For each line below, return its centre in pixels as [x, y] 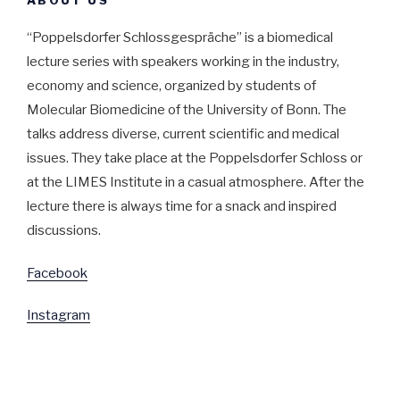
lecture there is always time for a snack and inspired [182, 206]
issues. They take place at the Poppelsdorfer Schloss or [195, 158]
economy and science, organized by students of [171, 85]
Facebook [57, 274]
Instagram [58, 315]
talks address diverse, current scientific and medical [183, 133]
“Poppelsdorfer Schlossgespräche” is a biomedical [180, 37]
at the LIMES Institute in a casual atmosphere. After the [196, 182]
